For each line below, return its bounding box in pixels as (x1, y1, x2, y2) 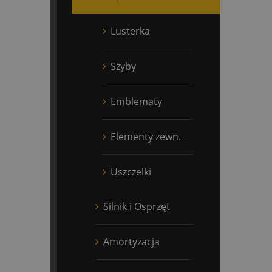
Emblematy (110, 94, 162, 108)
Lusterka (110, 24, 150, 38)
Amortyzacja (103, 234, 160, 248)
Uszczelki (110, 165, 151, 178)
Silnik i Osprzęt (103, 199, 170, 213)
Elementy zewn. (110, 129, 181, 143)
